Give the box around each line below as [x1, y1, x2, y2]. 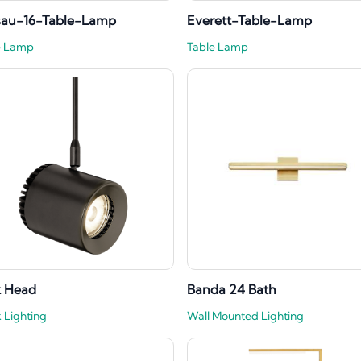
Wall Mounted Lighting [187, 309, 304, 324]
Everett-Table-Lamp [187, 12, 312, 29]
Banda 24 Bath [187, 281, 276, 298]
